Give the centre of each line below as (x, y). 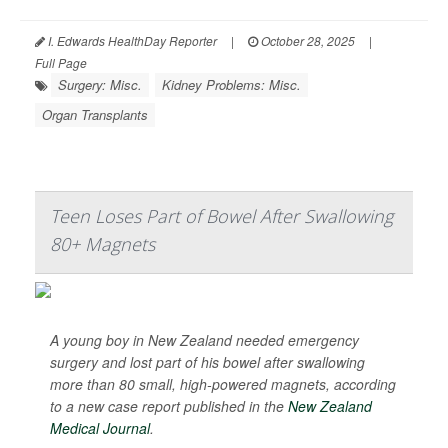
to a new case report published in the (169, 406)
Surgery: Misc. (100, 85)
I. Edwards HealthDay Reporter (131, 41)
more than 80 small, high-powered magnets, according (223, 384)
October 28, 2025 (306, 41)
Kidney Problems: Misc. (231, 85)
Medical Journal (100, 428)
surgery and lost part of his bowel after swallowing (207, 362)
